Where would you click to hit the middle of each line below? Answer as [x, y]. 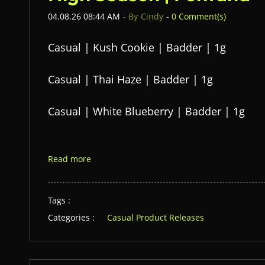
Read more [70, 159]
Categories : [71, 217]
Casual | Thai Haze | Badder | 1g [130, 79]
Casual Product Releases [156, 217]
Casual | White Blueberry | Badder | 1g [146, 111]
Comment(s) [201, 16]
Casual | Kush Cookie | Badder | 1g [137, 47]
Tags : [59, 200]
